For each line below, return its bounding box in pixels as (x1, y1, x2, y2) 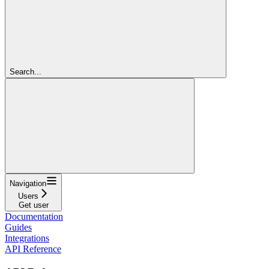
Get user (18, 200, 49, 210)
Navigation (10, 178, 46, 188)
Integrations (5, 232, 49, 243)
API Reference (5, 243, 61, 254)
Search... (10, 67, 41, 76)
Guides (5, 222, 32, 232)
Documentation (5, 211, 63, 222)
